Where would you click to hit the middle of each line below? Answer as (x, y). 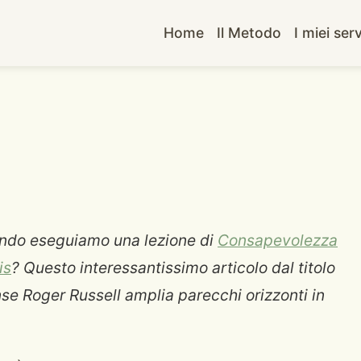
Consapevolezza (278, 240)
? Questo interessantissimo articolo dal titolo (173, 268)
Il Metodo (249, 33)
